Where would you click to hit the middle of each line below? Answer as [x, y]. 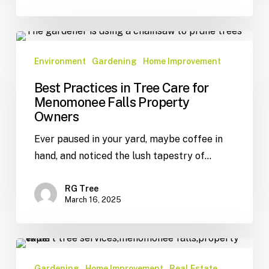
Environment [60, 61]
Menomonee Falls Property [112, 102]
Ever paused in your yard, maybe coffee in [128, 139]
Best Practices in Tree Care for [121, 87]
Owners [56, 116]
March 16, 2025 [93, 199]
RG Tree [81, 188]
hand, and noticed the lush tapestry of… [122, 156]
